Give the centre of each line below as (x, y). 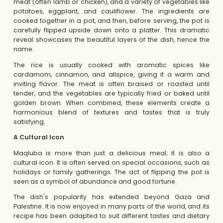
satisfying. (29, 121)
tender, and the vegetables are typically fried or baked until (111, 93)
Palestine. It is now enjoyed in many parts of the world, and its (111, 207)
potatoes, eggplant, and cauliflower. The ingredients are (111, 11)
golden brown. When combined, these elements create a (111, 103)
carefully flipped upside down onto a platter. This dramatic (111, 30)
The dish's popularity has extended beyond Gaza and (111, 197)
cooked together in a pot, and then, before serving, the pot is (111, 21)
